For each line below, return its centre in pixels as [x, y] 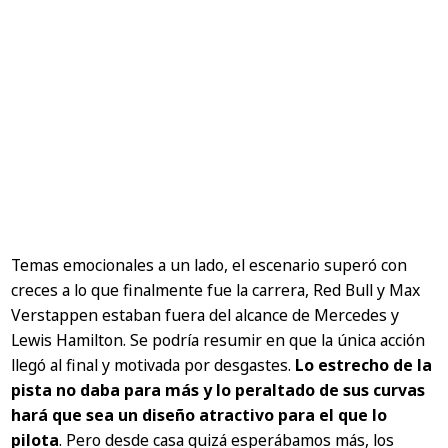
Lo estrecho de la [364, 365]
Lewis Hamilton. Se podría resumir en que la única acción [218, 340]
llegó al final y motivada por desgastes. [153, 365]
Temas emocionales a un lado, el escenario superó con [209, 265]
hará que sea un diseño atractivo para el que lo [199, 415]
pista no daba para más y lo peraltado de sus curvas [218, 390]
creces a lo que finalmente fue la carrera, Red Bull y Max [216, 290]
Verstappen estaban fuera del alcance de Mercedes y [205, 315]
